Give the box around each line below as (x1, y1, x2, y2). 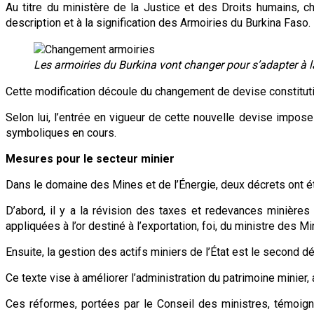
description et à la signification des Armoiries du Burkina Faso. (6, 15, 310, 29)
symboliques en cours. (6, 125, 116, 139)
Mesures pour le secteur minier (6, 151, 175, 165)
